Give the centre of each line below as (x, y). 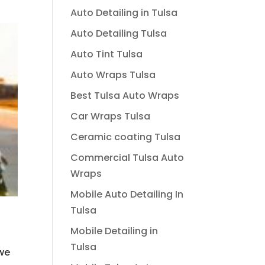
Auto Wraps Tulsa (113, 75)
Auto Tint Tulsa (107, 54)
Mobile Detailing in (114, 231)
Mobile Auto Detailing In (127, 194)
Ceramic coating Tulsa (126, 137)
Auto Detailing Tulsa (119, 33)
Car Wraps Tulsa (111, 116)
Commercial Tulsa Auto (127, 158)
